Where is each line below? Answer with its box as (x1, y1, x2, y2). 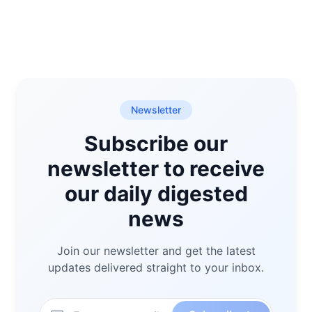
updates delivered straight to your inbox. (48, 260, 264, 274)
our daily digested (64, 181, 248, 206)
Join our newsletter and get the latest (56, 244, 256, 258)
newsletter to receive (47, 156, 265, 181)
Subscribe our (84, 131, 228, 156)
